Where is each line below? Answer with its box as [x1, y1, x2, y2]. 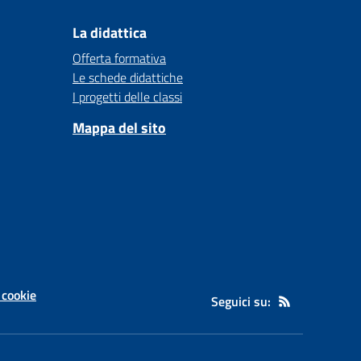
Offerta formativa [73, 48, 166, 68]
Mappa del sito [73, 117, 166, 139]
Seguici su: [211, 292, 271, 311]
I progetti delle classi [73, 87, 182, 106]
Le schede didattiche [73, 68, 183, 87]
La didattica [73, 22, 147, 44]
